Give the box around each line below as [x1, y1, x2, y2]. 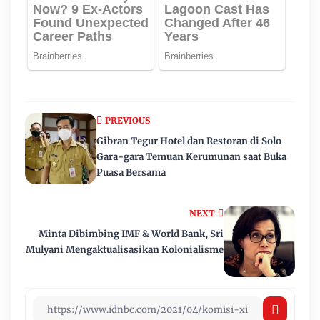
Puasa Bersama [96, 166, 166, 179]
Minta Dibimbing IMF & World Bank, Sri [39, 227, 224, 240]
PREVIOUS [105, 114, 150, 126]
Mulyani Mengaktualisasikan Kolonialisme [26, 243, 224, 256]
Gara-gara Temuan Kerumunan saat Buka [96, 150, 286, 163]
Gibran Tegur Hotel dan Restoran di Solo [96, 134, 281, 147]
